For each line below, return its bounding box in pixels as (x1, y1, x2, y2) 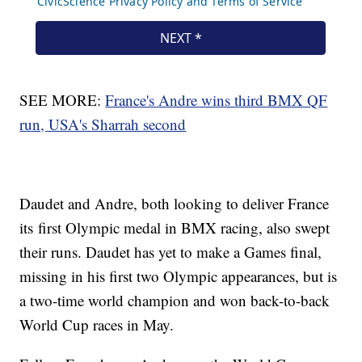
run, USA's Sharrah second (19, 114, 187, 135)
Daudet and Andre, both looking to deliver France (19, 193, 330, 214)
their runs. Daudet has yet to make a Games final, (19, 242, 322, 263)
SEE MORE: (19, 90, 106, 111)
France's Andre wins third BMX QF (105, 90, 328, 111)
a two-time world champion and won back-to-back (19, 290, 330, 311)
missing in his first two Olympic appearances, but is (19, 266, 338, 287)
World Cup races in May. (19, 314, 175, 335)
